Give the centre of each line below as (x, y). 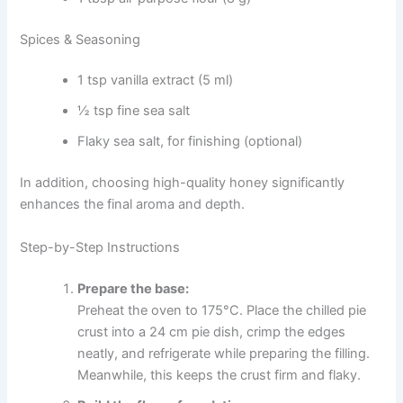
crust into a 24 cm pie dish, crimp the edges (212, 331)
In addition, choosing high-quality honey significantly (183, 183)
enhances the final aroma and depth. (133, 205)
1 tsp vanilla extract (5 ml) (156, 81)
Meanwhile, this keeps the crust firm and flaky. (219, 375)
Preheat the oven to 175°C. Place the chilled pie (222, 310)
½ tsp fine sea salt (134, 111)
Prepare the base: (134, 288)
